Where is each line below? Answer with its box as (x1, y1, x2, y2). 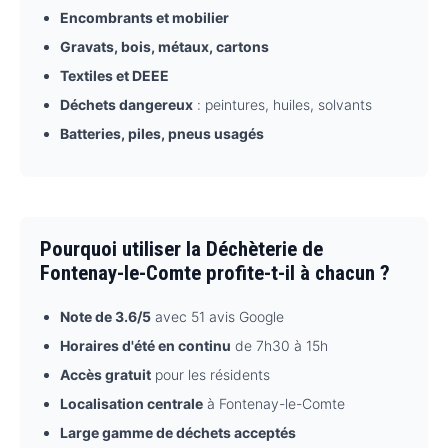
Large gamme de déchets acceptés (60, 424, 296, 442)
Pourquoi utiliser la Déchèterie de (40, 237, 323, 262)
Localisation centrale (60, 395, 203, 413)
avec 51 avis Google (151, 308, 284, 326)
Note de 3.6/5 (60, 308, 151, 326)
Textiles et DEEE (60, 67, 169, 85)
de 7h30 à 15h (231, 337, 328, 355)
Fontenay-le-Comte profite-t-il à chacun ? (40, 261, 390, 286)
